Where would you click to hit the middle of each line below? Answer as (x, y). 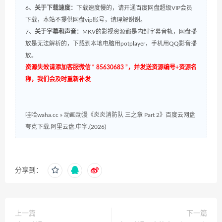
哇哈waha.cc (42, 115)
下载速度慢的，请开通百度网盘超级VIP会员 (134, 8)
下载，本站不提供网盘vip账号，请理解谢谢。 (86, 20)
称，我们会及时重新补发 (58, 80)
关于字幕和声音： (58, 32)
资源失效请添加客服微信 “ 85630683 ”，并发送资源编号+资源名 (111, 68)
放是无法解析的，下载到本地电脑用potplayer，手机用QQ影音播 (111, 44)
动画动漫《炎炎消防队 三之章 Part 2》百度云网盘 (130, 115)
